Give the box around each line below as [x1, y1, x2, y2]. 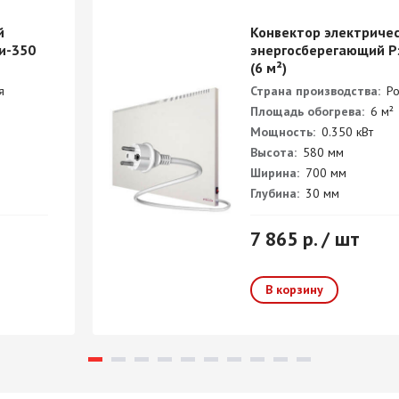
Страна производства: [250, 83, 380, 99]
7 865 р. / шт [250, 226, 360, 251]
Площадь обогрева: [250, 103, 364, 119]
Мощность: [250, 124, 315, 140]
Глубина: [250, 185, 299, 201]
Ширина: [250, 165, 299, 181]
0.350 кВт [318, 124, 373, 140]
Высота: [250, 144, 297, 160]
